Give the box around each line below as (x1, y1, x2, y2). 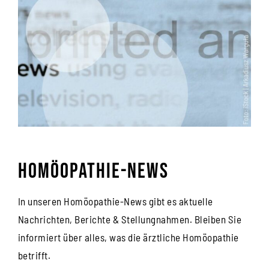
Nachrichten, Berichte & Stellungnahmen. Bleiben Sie (17, 213, 242, 226)
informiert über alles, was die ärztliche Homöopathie (17, 231, 239, 244)
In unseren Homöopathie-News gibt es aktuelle (17, 195, 213, 208)
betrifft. (17, 249, 51, 262)
